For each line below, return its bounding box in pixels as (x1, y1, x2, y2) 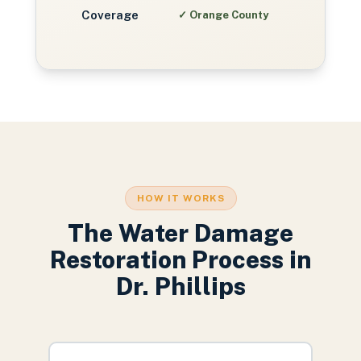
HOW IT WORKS (136, 193, 225, 204)
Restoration (50, 245, 186, 274)
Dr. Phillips (115, 272, 246, 301)
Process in (186, 245, 311, 274)
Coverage (81, 8, 139, 22)
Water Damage (118, 218, 293, 247)
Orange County (189, 9, 268, 21)
